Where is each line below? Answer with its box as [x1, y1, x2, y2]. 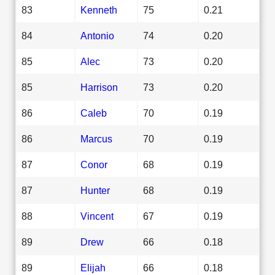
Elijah [80, 261, 106, 273]
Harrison [80, 81, 118, 93]
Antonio [80, 29, 114, 41]
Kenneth [80, 4, 117, 15]
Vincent [80, 210, 114, 222]
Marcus [80, 133, 112, 144]
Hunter [80, 184, 110, 196]
